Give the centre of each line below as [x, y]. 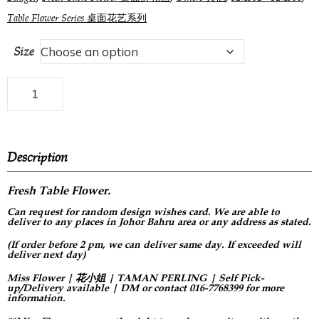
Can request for [43, 211]
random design [115, 211]
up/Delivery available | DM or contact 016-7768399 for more [146, 288]
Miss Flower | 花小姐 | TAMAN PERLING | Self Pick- [136, 278]
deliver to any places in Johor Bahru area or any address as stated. [159, 221]
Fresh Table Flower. [59, 190]
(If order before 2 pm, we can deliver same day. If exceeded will [154, 245]
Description [37, 157]
